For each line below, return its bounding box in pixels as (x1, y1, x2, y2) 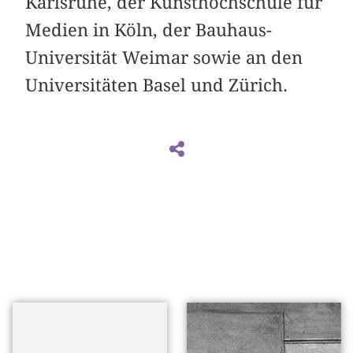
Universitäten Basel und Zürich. (25, 74, 288, 95)
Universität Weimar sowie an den (25, 46, 303, 68)
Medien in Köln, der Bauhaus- (25, 19, 273, 40)
